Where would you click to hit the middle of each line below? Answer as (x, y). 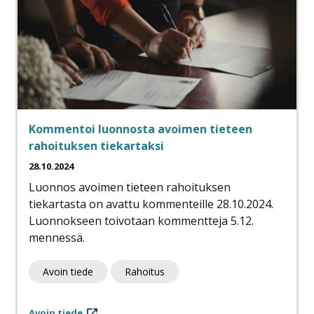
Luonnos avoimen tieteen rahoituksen (130, 187)
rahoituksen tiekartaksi (96, 146)
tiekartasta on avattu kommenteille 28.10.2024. (151, 204)
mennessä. (57, 238)
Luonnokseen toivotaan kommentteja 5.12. (141, 221)
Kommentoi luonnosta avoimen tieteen (141, 129)
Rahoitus (145, 272)
